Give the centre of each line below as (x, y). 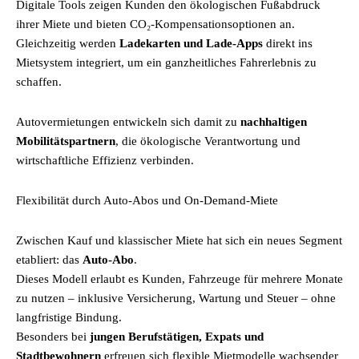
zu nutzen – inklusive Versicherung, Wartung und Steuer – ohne (176, 298)
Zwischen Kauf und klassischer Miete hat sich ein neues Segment (179, 240)
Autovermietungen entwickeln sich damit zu (128, 122)
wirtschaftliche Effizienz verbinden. (105, 160)
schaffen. (39, 82)
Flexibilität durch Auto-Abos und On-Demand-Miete (147, 200)
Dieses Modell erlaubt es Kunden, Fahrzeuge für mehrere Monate (179, 279)
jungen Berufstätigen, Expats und (177, 337)
